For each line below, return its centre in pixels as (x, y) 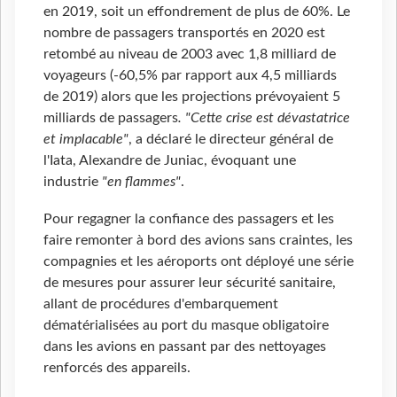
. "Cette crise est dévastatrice (264, 118)
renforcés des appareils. (117, 368)
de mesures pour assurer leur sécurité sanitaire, (190, 283)
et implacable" (86, 140)
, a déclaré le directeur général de (231, 140)
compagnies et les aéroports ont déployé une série (198, 262)
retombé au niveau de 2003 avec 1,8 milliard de (190, 54)
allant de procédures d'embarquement (161, 304)
